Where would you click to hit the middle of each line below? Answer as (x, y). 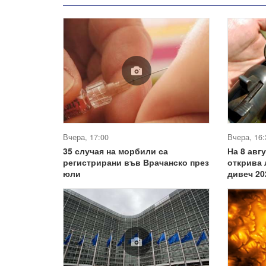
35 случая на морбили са (115, 151)
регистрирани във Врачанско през (136, 162)
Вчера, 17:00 (86, 137)
